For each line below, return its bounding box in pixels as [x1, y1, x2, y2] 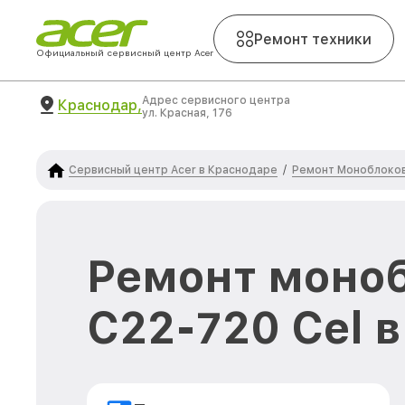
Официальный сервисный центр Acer [36, 47, 213, 58]
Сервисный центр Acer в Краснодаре [69, 163, 278, 176]
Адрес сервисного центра [142, 94, 290, 107]
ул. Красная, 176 [142, 107, 232, 119]
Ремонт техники [254, 30, 372, 48]
